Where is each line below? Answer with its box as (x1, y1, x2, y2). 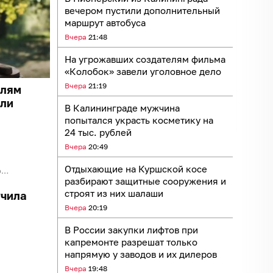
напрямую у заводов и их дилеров (65, 248, 217, 260)
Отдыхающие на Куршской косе (65, 163, 207, 174)
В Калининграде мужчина (65, 102, 180, 113)
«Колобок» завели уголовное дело (65, 65, 221, 77)
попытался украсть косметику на (65, 114, 213, 126)
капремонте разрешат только (65, 236, 197, 247)
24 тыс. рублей (65, 126, 132, 138)
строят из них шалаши (65, 187, 163, 199)
